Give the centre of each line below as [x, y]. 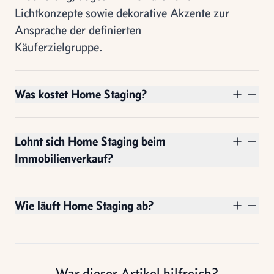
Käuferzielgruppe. [59, 46]
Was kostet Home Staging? [81, 94]
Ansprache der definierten [78, 29]
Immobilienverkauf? [64, 158]
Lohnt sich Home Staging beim [90, 141]
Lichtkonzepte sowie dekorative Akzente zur [122, 12]
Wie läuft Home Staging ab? [84, 205]
